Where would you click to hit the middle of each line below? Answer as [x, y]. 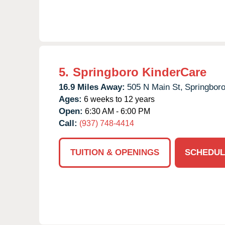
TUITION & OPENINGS [115, 152]
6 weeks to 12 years [118, 99]
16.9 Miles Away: [92, 87]
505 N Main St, [155, 87]
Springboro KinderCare [140, 72]
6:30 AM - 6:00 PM [117, 111]
